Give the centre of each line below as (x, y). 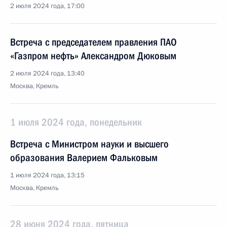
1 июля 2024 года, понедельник (76, 122)
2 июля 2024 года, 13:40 (47, 73)
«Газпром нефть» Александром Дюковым (93, 56)
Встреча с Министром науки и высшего (89, 144)
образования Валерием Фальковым (84, 158)
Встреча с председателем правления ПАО (93, 42)
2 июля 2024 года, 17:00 (47, 6)
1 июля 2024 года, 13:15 (47, 175)
